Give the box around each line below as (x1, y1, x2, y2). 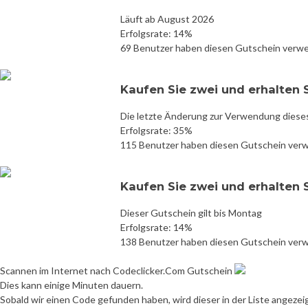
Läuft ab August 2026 (120, 12, 214, 25)
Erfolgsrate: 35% (120, 124, 192, 136)
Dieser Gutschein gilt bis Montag (120, 206, 262, 219)
